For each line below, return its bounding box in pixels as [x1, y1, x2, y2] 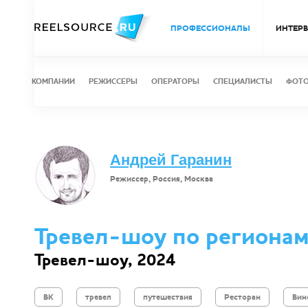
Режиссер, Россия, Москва [110, 173, 213, 184]
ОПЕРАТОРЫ [151, 76, 199, 87]
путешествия [143, 291, 192, 302]
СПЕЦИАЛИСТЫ [213, 76, 272, 87]
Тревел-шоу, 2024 [34, 249, 175, 272]
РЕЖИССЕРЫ [89, 76, 137, 87]
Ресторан [224, 291, 261, 302]
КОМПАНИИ [32, 76, 75, 87]
